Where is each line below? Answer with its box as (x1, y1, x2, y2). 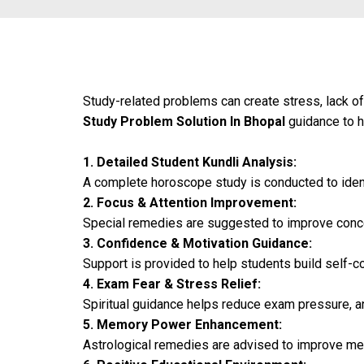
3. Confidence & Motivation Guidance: (83, 236, 312, 251)
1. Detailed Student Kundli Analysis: (83, 154, 297, 170)
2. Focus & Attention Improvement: (83, 195, 297, 210)
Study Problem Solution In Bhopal (83, 114, 285, 129)
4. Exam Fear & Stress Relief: (83, 276, 261, 292)
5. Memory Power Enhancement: (83, 317, 282, 332)
